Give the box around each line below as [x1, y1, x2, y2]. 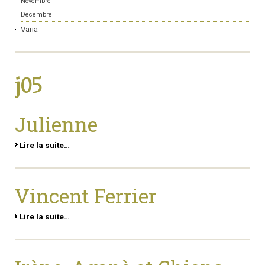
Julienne [15, 111, 98, 138]
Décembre [21, 11, 52, 19]
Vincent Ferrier [15, 183, 157, 209]
